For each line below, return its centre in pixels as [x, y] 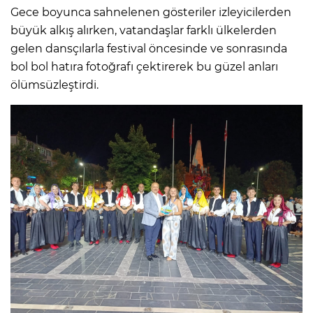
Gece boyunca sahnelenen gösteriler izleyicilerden [151, 13]
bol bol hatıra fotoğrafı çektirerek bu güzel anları [144, 67]
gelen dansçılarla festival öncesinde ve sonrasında [149, 49]
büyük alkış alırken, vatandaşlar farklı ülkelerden [144, 31]
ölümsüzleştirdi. [54, 85]
